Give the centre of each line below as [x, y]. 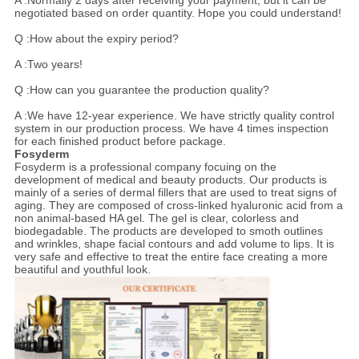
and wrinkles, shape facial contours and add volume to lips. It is [174, 244]
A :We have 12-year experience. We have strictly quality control [174, 116]
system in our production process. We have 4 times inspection [171, 129]
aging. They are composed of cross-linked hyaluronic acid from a [178, 206]
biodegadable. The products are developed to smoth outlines [168, 231]
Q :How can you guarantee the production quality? [141, 90]
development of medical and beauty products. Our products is [170, 180]
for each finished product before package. [120, 141]
